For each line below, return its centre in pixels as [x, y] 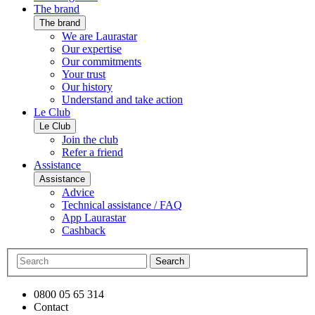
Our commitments [102, 62]
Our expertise [92, 49]
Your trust [84, 75]
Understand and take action [122, 100]
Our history [87, 87]
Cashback [84, 231]
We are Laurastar [99, 37]
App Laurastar [94, 218]
